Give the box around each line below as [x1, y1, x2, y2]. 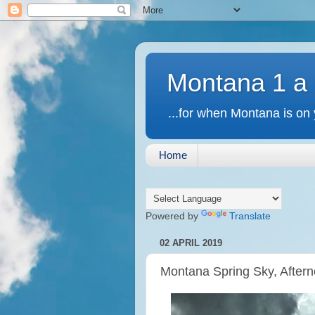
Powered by [146, 210, 201, 221]
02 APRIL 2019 [160, 238, 222, 249]
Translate [229, 210, 271, 221]
